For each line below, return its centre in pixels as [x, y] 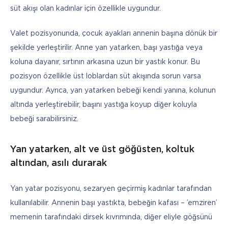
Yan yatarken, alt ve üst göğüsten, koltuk [102, 150]
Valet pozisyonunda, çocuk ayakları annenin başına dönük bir [114, 33]
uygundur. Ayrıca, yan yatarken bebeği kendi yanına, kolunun [113, 90]
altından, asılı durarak [59, 164]
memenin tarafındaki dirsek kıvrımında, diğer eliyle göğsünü [111, 218]
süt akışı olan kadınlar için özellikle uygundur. [85, 8]
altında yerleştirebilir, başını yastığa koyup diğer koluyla [104, 105]
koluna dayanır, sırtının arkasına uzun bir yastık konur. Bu [105, 62]
